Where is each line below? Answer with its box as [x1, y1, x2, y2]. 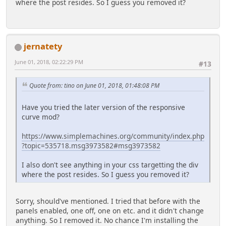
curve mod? [22, 112, 60, 122]
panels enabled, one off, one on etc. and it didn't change [16, 206, 204, 216]
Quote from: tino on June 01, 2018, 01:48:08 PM [29, 81, 159, 90]
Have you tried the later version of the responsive [22, 102, 185, 112]
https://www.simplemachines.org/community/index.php [22, 131, 204, 141]
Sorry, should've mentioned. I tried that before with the [16, 196, 200, 206]
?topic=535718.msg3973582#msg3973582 [22, 141, 160, 151]
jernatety [24, 40, 62, 52]
